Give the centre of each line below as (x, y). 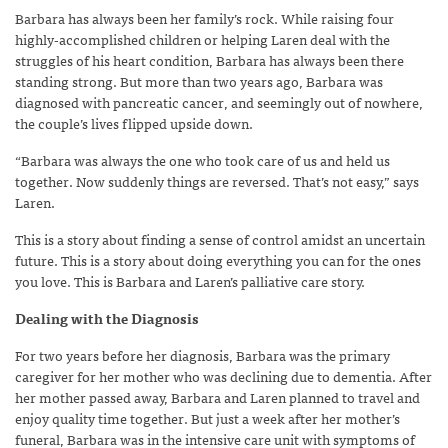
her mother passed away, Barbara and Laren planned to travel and (217, 396)
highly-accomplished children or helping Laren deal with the (202, 38)
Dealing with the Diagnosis (107, 317)
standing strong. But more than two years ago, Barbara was (199, 80)
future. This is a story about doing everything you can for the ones (218, 259)
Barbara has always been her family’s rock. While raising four (204, 17)
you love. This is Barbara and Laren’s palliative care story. (190, 280)
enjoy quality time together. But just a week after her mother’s (207, 417)
